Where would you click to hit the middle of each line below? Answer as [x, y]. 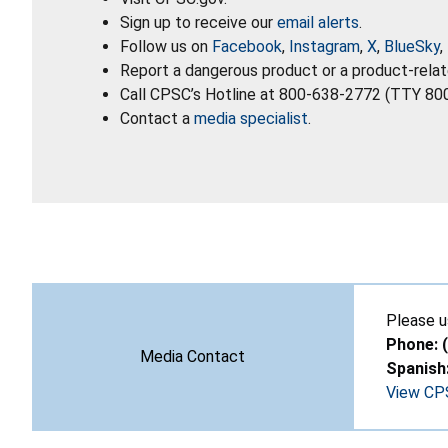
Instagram [324, 46]
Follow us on [166, 46]
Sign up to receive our [198, 22]
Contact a [157, 118]
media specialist [251, 118]
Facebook [247, 46]
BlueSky [412, 46]
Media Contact [192, 356]
